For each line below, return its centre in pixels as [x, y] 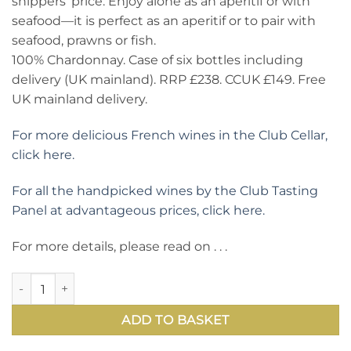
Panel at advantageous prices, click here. [138, 210]
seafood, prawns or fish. [84, 40]
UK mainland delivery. [80, 99]
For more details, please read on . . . [119, 246]
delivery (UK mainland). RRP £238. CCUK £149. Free [169, 80]
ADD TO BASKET [175, 320]
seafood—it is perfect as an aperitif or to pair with [164, 21]
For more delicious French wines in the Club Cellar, [170, 135]
